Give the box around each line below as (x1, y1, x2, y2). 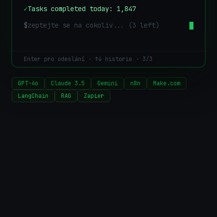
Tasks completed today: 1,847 (28, 4, 136, 13)
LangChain (18, 92, 48, 100)
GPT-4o (18, 79, 38, 87)
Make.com (153, 79, 180, 87)
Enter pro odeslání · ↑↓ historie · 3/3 (24, 55, 153, 63)
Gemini (97, 79, 118, 87)
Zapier (84, 92, 104, 100)
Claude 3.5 (51, 79, 85, 87)
